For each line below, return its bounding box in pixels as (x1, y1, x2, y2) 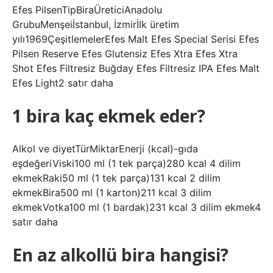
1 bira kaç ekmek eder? (12, 104, 205, 127)
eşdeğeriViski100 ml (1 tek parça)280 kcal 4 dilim (12, 157, 241, 169)
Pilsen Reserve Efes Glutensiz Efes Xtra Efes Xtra (12, 48, 238, 60)
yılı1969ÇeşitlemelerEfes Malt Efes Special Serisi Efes (12, 33, 259, 45)
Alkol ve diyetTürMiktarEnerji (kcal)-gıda (12, 143, 198, 155)
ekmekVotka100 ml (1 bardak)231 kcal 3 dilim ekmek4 (12, 201, 261, 213)
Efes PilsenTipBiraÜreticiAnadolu (12, 4, 162, 16)
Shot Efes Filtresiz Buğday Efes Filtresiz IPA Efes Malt (12, 62, 260, 74)
